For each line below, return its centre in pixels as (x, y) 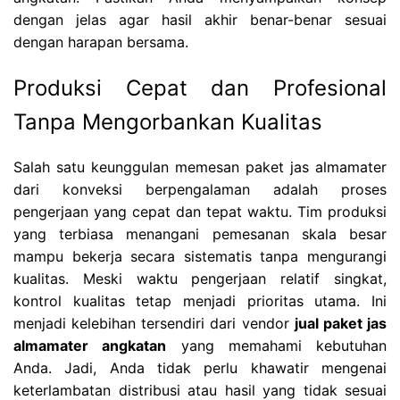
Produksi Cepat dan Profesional (200, 87)
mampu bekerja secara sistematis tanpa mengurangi (200, 257)
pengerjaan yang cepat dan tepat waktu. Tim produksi (200, 212)
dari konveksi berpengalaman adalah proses (200, 190)
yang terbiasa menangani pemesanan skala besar (200, 234)
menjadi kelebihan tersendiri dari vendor (154, 324)
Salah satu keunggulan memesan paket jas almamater (200, 167)
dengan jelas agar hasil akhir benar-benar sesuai (200, 19)
